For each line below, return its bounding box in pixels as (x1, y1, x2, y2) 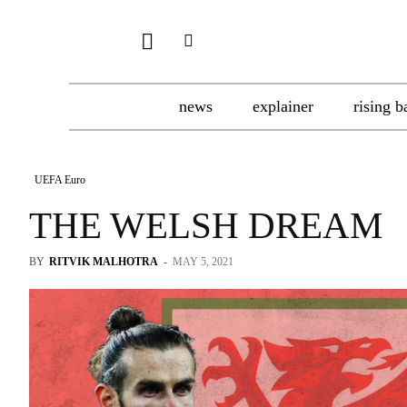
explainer (253, 97, 313, 115)
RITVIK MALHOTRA (49, 255, 158, 268)
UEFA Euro (35, 174, 85, 186)
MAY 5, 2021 (173, 255, 233, 268)
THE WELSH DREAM (29, 204, 382, 246)
